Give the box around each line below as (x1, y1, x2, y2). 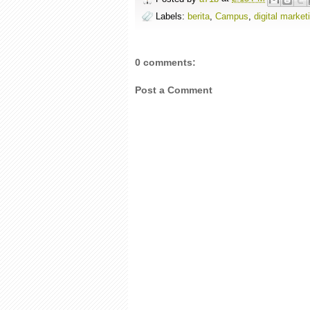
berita (188, 10, 210, 21)
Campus (215, 10, 248, 21)
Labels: (156, 10, 188, 21)
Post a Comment (135, 84, 212, 95)
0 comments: (135, 56, 196, 68)
